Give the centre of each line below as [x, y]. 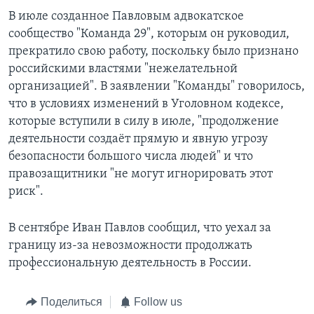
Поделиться [71, 302]
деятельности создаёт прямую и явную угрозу [138, 139]
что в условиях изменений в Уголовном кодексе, [146, 104]
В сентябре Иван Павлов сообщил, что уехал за [140, 228]
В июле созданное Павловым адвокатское [126, 17]
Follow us [158, 302]
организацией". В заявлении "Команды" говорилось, [157, 87]
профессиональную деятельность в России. [130, 264]
